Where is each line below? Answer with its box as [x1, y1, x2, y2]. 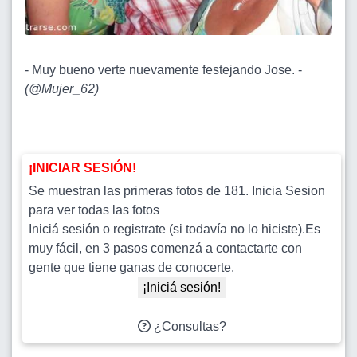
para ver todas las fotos [29, 202, 159, 217]
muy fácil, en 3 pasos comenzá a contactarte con [29, 241, 302, 255]
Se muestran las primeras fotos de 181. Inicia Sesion [29, 183, 325, 198]
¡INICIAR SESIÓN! [29, 160, 136, 175]
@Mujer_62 [29, 81, 95, 96]
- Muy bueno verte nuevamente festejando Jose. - [25, 62, 302, 76]
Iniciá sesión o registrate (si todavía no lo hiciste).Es [29, 222, 320, 236]
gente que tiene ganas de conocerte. [29, 260, 234, 274]
